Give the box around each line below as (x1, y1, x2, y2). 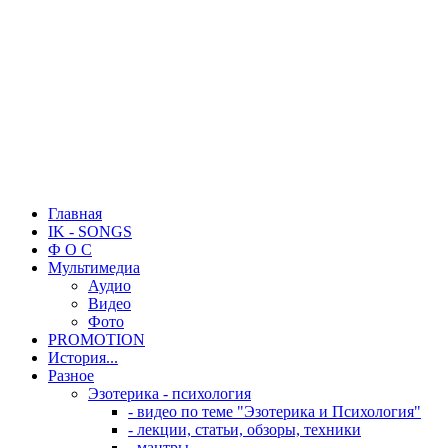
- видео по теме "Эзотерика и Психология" (128, 403, 421, 420)
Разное (48, 367, 94, 384)
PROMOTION (48, 331, 145, 348)
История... (48, 349, 118, 366)
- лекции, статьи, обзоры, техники (128, 421, 361, 438)
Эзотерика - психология (88, 385, 251, 402)
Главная (48, 205, 102, 222)
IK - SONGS (48, 223, 132, 240)
